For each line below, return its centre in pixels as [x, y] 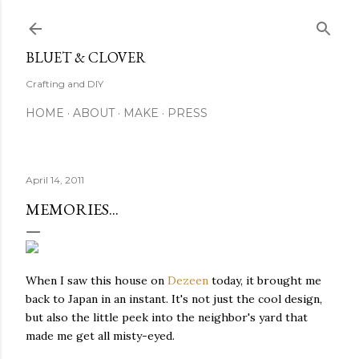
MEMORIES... [72, 209]
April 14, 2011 [55, 180]
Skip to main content [179, 20]
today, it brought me [265, 280]
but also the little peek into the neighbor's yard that [167, 317]
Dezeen [188, 280]
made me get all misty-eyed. [102, 336]
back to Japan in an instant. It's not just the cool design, [174, 299]
